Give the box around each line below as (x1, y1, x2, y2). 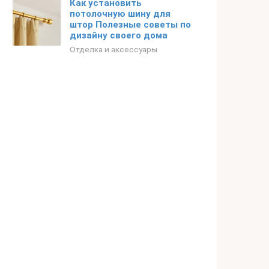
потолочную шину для (70, 8, 171, 19)
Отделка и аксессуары (70, 44, 157, 54)
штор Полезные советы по (70, 19, 191, 30)
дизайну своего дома (70, 30, 168, 41)
